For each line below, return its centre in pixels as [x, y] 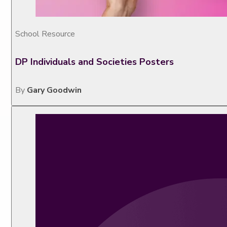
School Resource [45, 34]
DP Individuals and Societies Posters [95, 62]
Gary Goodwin [54, 90]
